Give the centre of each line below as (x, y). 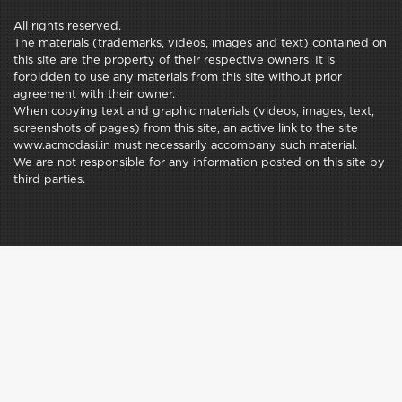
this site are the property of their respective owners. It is (174, 61)
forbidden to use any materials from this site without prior (178, 78)
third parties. (49, 180)
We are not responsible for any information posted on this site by (199, 163)
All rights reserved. (67, 27)
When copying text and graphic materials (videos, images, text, (194, 112)
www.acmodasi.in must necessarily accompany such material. (185, 146)
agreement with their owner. (94, 95)
